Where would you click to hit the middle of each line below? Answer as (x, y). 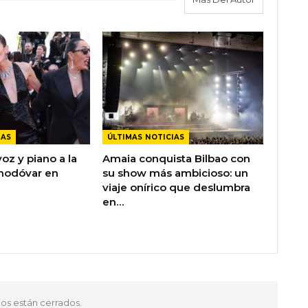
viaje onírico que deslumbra (176, 188)
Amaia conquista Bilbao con (176, 159)
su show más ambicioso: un (175, 173)
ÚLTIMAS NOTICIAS (146, 137)
